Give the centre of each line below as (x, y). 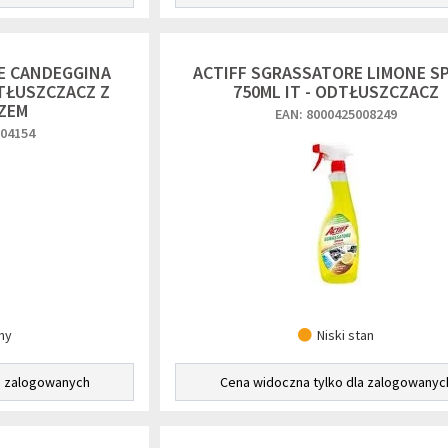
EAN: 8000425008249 (336, 114)
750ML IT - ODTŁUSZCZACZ (336, 91)
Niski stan (345, 335)
